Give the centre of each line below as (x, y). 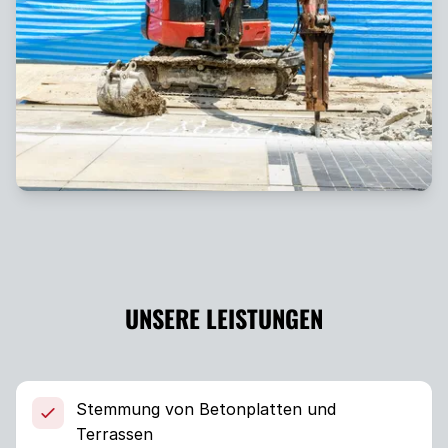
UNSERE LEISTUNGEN (224, 318)
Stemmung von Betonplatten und (206, 409)
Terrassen (114, 434)
